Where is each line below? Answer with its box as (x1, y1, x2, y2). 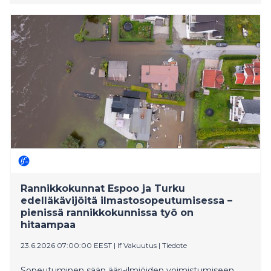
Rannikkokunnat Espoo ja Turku (21, 182, 185, 194)
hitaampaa (21, 218, 76, 230)
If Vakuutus (117, 240, 157, 250)
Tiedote (162, 240, 187, 250)
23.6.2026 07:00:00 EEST (21, 240, 112, 250)
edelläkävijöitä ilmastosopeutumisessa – (21, 194, 232, 206)
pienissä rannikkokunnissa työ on (21, 206, 194, 218)
